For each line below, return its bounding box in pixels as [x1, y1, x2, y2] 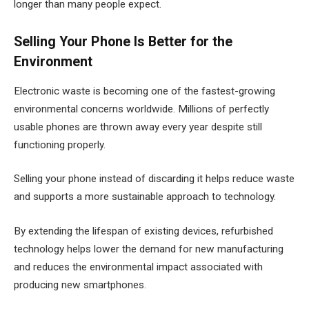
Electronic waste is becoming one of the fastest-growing [14, 84, 275, 97]
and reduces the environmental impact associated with [14, 260, 263, 273]
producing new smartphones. [14, 278, 146, 291]
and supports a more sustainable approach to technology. [14, 190, 276, 203]
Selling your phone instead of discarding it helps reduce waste [14, 172, 295, 186]
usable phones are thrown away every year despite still [14, 120, 262, 133]
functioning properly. [14, 138, 106, 151]
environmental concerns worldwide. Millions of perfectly [14, 102, 269, 115]
